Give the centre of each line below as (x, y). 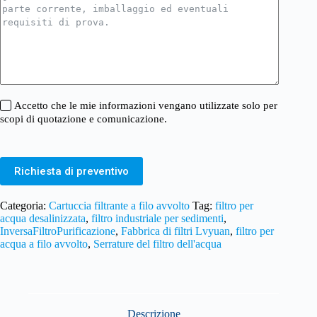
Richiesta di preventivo (71, 171)
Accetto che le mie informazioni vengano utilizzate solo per (146, 105)
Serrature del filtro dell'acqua (157, 243)
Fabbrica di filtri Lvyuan (175, 231)
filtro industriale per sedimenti (157, 218)
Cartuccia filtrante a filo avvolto (119, 205)
